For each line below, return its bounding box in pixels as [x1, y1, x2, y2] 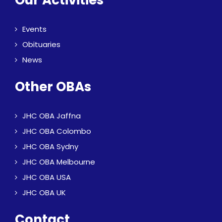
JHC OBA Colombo [22, 126, 91, 136]
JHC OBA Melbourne [22, 157, 95, 167]
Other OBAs [15, 78, 91, 96]
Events [22, 24, 47, 34]
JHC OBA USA [22, 172, 71, 182]
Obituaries [22, 39, 60, 50]
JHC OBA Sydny [22, 141, 78, 152]
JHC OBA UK [22, 187, 66, 198]
